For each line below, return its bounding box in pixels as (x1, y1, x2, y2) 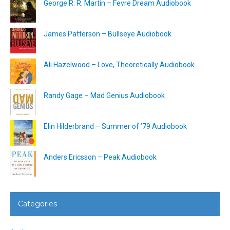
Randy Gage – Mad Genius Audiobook (44, 91, 165, 100)
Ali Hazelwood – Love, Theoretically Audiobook (44, 61, 195, 69)
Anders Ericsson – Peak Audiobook (44, 153, 157, 162)
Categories (18, 199, 57, 209)
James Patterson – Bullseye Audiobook (44, 30, 171, 39)
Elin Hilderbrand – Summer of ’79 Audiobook (44, 122, 187, 131)
